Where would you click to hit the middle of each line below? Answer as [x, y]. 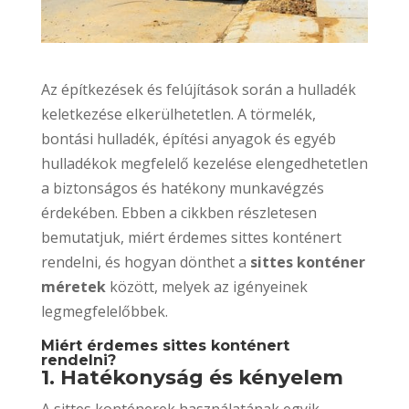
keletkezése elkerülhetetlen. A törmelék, [178, 114]
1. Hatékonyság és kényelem [192, 377]
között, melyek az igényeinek [206, 286]
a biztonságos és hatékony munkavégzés [182, 188]
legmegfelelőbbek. [104, 311]
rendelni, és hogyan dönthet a [145, 262]
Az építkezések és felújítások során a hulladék [198, 89]
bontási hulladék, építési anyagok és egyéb [188, 138]
